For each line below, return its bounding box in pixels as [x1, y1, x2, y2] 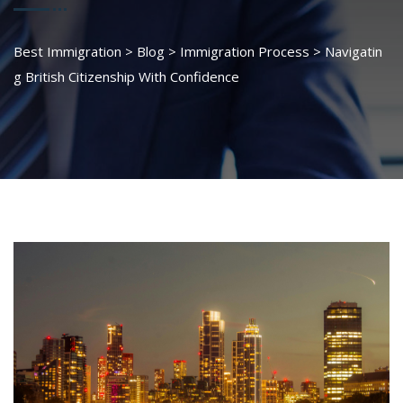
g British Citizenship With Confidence [13, 67, 239, 85]
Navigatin [325, 42, 382, 60]
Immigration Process [180, 42, 309, 60]
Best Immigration [13, 42, 121, 60]
